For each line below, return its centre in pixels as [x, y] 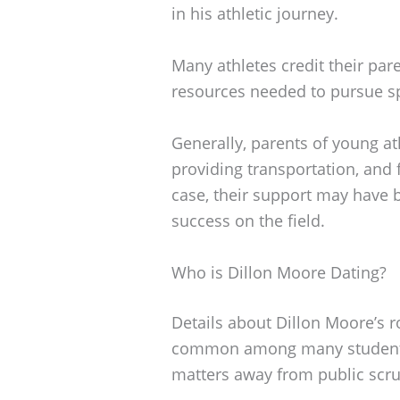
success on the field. [248, 220]
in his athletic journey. [255, 14]
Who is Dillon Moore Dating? [279, 272]
